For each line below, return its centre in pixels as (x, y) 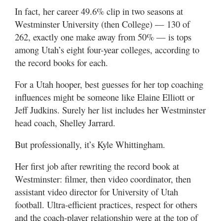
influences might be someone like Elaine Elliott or (105, 97)
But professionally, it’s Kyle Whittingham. (90, 144)
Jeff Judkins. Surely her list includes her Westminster (110, 110)
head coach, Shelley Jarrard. (65, 123)
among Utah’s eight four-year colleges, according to (107, 50)
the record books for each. (61, 62)
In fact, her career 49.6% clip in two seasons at (99, 11)
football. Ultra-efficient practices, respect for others (106, 204)
